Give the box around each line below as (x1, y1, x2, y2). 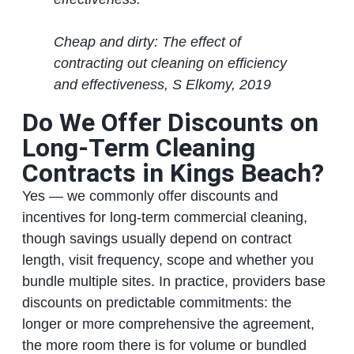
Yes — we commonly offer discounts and (21, 188, 278, 205)
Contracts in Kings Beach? (21, 158, 324, 189)
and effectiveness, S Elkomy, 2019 (53, 77, 271, 93)
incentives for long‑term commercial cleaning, (21, 209, 307, 226)
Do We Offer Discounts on (21, 107, 318, 138)
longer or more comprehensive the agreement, (21, 316, 314, 333)
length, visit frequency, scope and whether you (21, 252, 314, 269)
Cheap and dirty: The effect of (53, 34, 241, 51)
